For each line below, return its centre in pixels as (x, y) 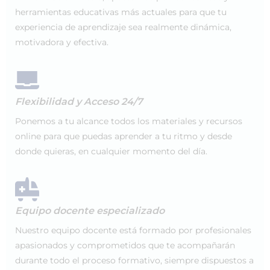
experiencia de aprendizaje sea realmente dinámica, (123, 27)
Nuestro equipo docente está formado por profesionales (133, 230)
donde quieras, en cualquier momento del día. (111, 151)
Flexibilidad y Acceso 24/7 (79, 102)
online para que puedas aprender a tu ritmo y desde (124, 136)
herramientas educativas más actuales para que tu (121, 12)
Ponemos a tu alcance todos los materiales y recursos (129, 121)
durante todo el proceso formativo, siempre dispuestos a (134, 260)
